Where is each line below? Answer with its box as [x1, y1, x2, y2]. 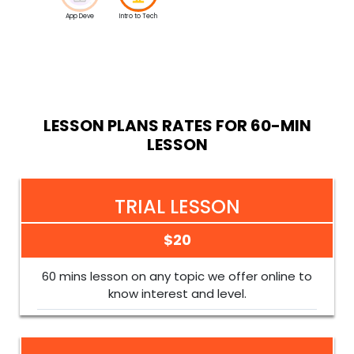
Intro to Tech [119, 11, 157, 21]
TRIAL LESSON [114, 194, 240, 220]
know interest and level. [107, 285, 247, 303]
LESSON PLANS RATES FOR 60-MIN [43, 115, 311, 137]
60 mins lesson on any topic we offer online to [42, 268, 312, 285]
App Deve [66, 11, 94, 21]
